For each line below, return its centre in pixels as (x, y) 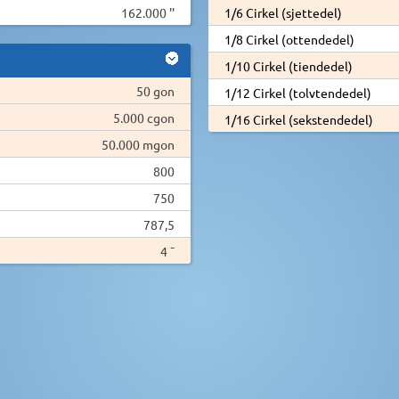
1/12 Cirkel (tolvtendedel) (297, 92)
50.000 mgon (138, 144)
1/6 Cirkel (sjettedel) (283, 12)
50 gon (155, 90)
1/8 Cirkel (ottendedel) (289, 39)
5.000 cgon (144, 117)
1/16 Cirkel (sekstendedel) (298, 119)
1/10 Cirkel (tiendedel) (288, 65)
